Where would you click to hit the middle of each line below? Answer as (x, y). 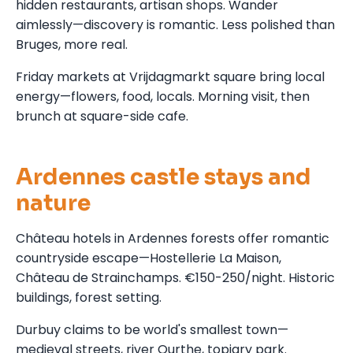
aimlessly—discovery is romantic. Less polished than (175, 24)
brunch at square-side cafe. (102, 116)
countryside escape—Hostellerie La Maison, (149, 258)
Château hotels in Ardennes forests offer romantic (173, 238)
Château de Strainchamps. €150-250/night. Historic (175, 277)
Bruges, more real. (72, 44)
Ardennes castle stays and (163, 176)
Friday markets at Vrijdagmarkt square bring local (170, 76)
